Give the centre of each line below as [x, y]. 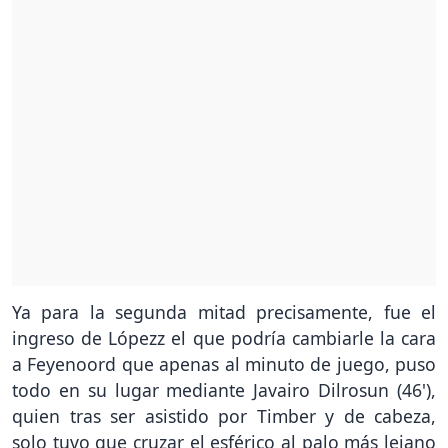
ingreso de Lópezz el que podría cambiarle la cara [224, 337]
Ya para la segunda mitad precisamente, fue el [224, 311]
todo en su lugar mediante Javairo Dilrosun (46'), [224, 389]
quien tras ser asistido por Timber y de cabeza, [224, 415]
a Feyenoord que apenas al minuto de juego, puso [224, 363]
